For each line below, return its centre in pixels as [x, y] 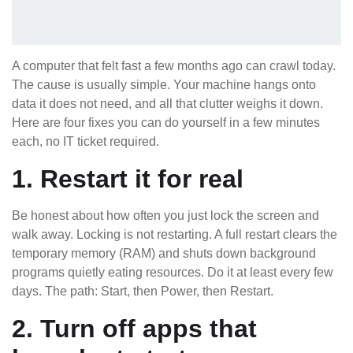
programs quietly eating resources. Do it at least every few [173, 272]
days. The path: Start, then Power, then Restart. [143, 291]
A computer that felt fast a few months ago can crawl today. [174, 65]
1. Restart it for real [128, 178]
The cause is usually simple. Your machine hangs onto [164, 84]
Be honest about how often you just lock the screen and [165, 215]
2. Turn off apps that [134, 328]
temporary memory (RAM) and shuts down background [164, 253]
